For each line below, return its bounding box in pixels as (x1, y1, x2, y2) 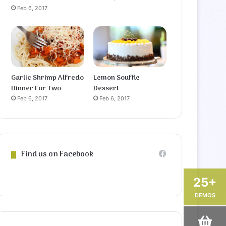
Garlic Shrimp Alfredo (11, 72, 84, 84)
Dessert (93, 83, 120, 95)
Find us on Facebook (21, 148, 94, 161)
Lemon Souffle (93, 72, 140, 84)
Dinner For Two (11, 83, 62, 95)
